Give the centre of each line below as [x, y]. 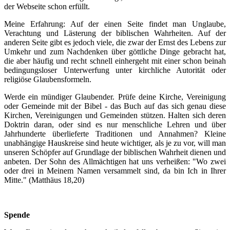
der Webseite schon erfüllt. [47, 6]
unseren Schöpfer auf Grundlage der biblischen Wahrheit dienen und [115, 152]
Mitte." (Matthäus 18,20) [44, 180]
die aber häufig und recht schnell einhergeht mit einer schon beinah [115, 61]
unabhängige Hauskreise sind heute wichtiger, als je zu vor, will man [115, 143]
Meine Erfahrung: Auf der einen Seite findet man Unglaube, [115, 24]
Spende [17, 215]
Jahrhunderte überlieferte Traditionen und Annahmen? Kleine [115, 134]
